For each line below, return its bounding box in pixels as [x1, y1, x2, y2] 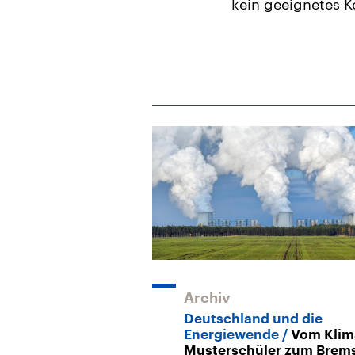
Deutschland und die [184, 311, 323, 326]
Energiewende [184, 327, 279, 342]
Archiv [184, 290, 231, 305]
